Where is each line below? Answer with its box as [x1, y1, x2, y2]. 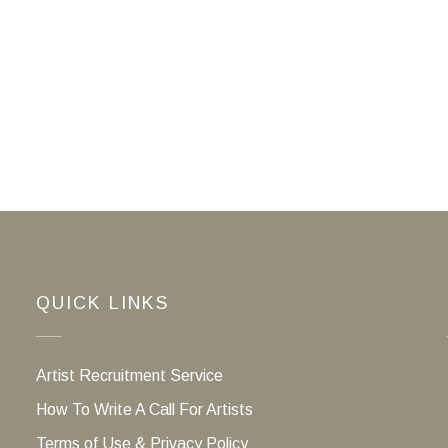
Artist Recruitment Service [35, 366, 223, 384]
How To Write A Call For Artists [35, 400, 253, 418]
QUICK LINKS [35, 292, 169, 313]
